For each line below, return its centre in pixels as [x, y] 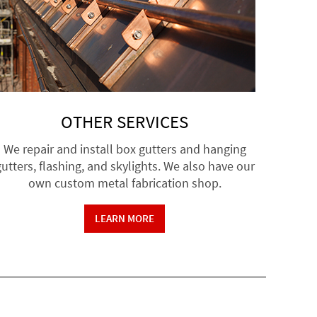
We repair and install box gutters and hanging [125, 149]
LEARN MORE [125, 218]
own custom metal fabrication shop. [125, 183]
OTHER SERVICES [125, 121]
